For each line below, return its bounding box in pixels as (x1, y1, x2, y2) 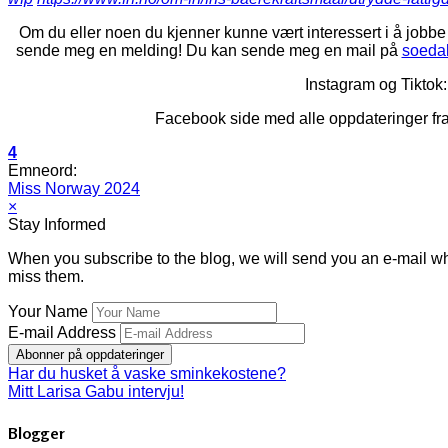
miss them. (8, 268, 84, 286)
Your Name (8, 303, 88, 321)
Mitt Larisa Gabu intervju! (8, 383, 184, 401)
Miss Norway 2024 (8, 180, 140, 198)
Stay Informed (8, 216, 106, 234)
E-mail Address (8, 324, 116, 342)
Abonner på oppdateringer (16, 347, 164, 363)
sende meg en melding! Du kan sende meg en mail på (15, 42, 402, 60)
